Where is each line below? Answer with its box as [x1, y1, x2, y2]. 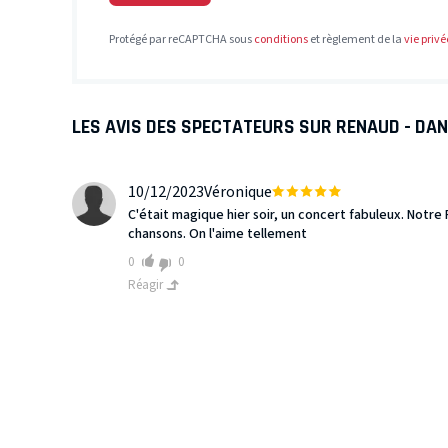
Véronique [204, 181, 272, 204]
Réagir [128, 276, 166, 295]
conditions [254, 31, 308, 49]
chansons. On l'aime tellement [128, 224, 307, 245]
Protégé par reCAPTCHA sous [109, 31, 254, 49]
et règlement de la [308, 31, 404, 49]
